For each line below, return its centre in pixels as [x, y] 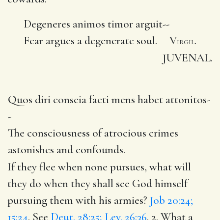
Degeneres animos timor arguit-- [96, 24]
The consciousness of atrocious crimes [93, 133]
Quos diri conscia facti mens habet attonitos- [109, 99]
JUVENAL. [188, 58]
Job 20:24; [171, 200]
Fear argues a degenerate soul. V [100, 41]
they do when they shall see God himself [97, 183]
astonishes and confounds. [67, 150]
